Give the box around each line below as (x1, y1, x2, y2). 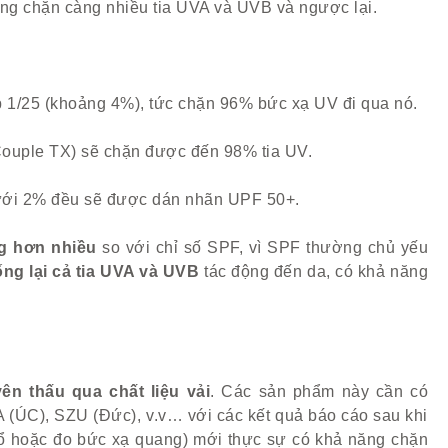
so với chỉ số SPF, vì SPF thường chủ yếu (96, 239, 428, 256)
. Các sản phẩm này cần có (210, 383, 429, 400)
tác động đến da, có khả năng (199, 263, 429, 280)
